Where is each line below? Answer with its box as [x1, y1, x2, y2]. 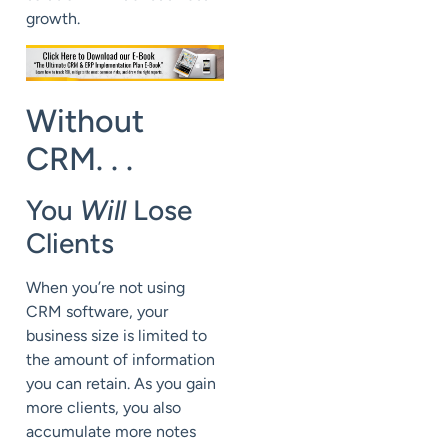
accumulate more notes [26, 422, 196, 442]
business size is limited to [26, 326, 207, 346]
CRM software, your [26, 302, 168, 322]
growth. [26, 8, 84, 28]
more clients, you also [26, 398, 181, 418]
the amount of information [26, 350, 215, 370]
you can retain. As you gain [26, 374, 216, 394]
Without [26, 102, 144, 141]
